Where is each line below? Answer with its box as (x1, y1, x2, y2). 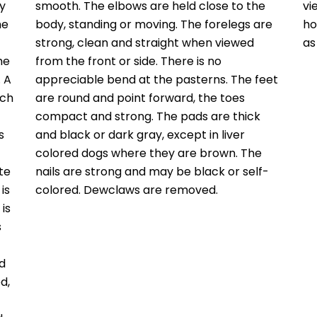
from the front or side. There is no (35, 53, 222, 70)
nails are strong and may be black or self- (35, 163, 270, 180)
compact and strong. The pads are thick (35, 108, 261, 125)
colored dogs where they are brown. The (35, 145, 263, 162)
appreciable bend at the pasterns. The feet (35, 71, 279, 88)
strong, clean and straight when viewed (35, 35, 255, 52)
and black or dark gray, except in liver (35, 127, 246, 144)
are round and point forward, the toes (35, 90, 246, 107)
